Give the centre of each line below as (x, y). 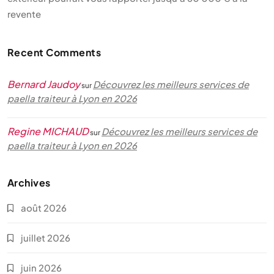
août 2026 (44, 208)
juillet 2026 (46, 238)
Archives (29, 183)
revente (24, 14)
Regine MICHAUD (48, 131)
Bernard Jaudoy (44, 84)
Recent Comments (54, 52)
